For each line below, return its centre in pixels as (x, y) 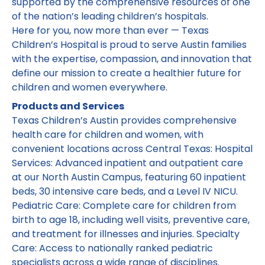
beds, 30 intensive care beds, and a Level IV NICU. (125, 191)
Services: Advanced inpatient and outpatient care (127, 163)
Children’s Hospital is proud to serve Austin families (129, 45)
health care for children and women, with (108, 135)
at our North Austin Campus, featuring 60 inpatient (129, 177)
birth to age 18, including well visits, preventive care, (131, 220)
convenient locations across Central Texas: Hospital (132, 149)
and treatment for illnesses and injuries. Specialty (126, 234)
